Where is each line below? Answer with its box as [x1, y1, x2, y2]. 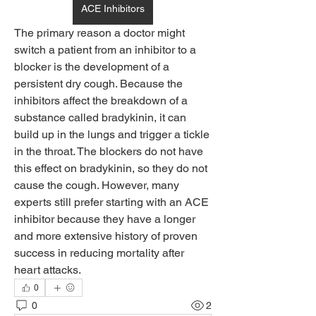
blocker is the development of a [14, 60, 169, 73]
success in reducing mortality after [14, 246, 184, 260]
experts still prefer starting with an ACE [14, 195, 209, 209]
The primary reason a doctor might [14, 26, 185, 39]
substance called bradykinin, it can [14, 111, 186, 124]
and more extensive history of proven [14, 229, 197, 243]
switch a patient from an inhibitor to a [14, 43, 196, 56]
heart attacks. [14, 263, 81, 276]
